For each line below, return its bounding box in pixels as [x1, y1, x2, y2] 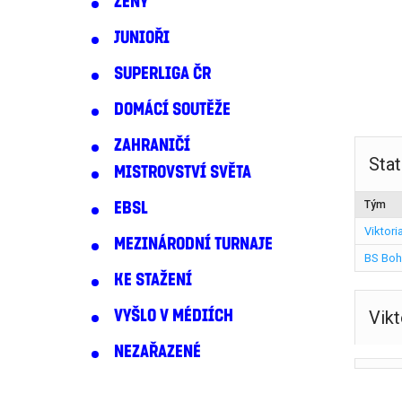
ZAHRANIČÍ [114, 136, 190, 154]
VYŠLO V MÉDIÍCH [114, 307, 233, 325]
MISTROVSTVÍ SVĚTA [114, 163, 251, 181]
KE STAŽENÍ [114, 271, 192, 289]
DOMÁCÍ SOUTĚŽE [114, 100, 231, 118]
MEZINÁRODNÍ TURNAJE [114, 235, 273, 253]
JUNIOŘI [114, 29, 170, 47]
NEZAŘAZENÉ [114, 343, 201, 361]
